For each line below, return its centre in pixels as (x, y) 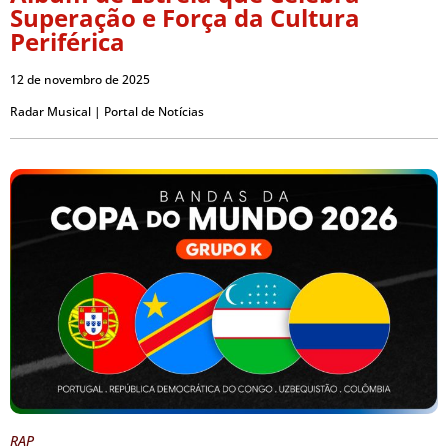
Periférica (67, 42)
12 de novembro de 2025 (80, 80)
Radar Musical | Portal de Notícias (107, 112)
